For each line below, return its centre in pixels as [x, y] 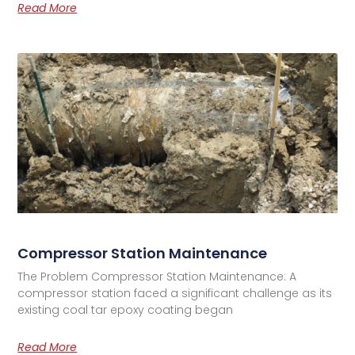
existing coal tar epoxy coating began [126, 309]
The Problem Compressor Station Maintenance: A [157, 276]
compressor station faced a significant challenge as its [175, 293]
